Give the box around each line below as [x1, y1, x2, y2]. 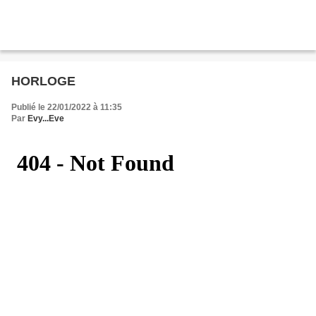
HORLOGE [11, 73, 75, 88]
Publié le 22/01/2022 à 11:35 [11, 102, 122, 112]
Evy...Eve [28, 113, 64, 123]
